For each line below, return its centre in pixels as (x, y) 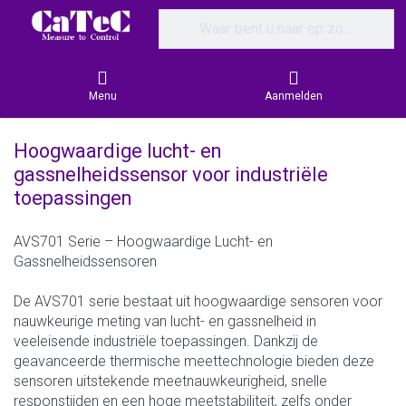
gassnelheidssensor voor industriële (171, 175)
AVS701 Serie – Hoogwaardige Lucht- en (143, 242)
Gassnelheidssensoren (85, 262)
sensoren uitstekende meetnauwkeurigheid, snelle (170, 382)
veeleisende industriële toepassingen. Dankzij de (166, 342)
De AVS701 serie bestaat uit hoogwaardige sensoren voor (198, 302)
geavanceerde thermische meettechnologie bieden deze (194, 362)
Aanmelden (294, 97)
